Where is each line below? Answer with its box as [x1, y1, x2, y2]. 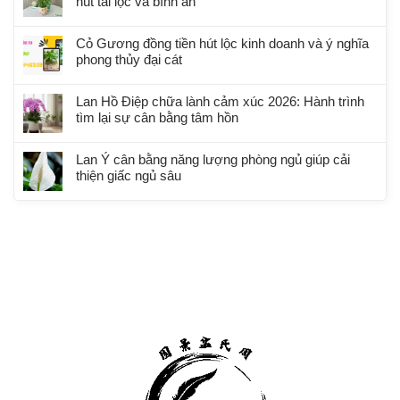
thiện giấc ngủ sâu [76, 167, 181, 183]
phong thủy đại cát [76, 51, 182, 67]
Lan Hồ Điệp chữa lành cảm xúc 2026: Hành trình [76, 93, 364, 109]
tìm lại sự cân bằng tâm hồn [76, 109, 238, 125]
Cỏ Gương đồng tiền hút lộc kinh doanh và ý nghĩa [76, 35, 369, 51]
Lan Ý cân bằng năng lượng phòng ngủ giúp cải [76, 151, 350, 167]
